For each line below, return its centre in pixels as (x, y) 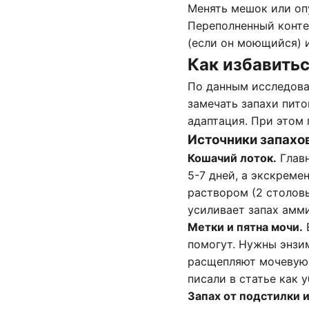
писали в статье (233, 278)
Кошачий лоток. (232, 158)
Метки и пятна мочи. (245, 227)
